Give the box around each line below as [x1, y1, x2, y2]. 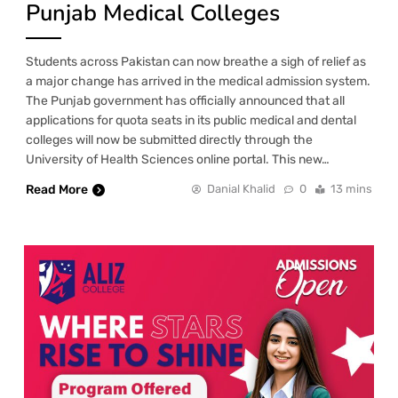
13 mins [330, 182, 372, 196]
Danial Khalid [207, 182, 275, 196]
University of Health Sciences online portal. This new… [26, 152, 330, 168]
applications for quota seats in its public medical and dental [26, 113, 356, 129]
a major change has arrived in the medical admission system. [26, 74, 370, 90]
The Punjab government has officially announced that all [26, 93, 345, 109]
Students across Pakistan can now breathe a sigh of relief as [26, 54, 366, 70]
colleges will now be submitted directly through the [26, 132, 313, 148]
